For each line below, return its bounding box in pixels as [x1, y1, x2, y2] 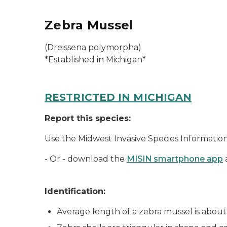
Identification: [45, 186, 105, 196]
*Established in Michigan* [45, 55, 146, 64]
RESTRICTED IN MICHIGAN [45, 91, 192, 103]
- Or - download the [45, 154, 127, 164]
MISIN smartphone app [127, 154, 223, 164]
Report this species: [45, 113, 131, 123]
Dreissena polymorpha [47, 43, 138, 52]
